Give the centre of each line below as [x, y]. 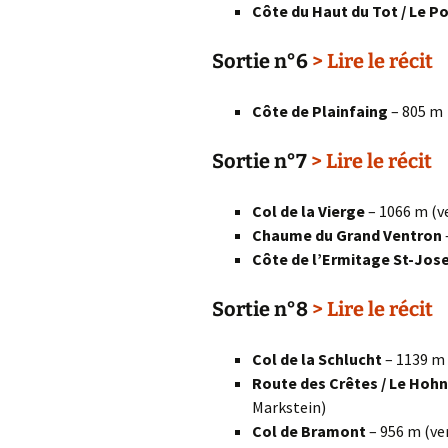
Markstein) [289, 407]
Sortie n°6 [262, 61]
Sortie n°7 [261, 161]
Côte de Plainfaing [320, 111]
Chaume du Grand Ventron [347, 235]
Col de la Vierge [308, 211]
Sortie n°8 [262, 309]
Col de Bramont [309, 431]
